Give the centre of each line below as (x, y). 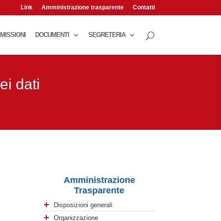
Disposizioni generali (83, 205)
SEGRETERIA (107, 35)
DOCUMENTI (52, 35)
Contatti (144, 7)
